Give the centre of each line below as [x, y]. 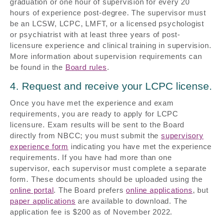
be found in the [38, 67]
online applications [159, 190]
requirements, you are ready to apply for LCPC [94, 113]
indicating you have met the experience [140, 146]
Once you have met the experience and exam [92, 103]
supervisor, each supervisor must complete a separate [108, 168]
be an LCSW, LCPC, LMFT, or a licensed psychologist [107, 23]
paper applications [43, 201]
